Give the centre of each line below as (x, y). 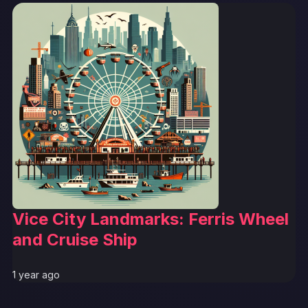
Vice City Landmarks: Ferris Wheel (151, 219)
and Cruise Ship (75, 239)
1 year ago (36, 274)
